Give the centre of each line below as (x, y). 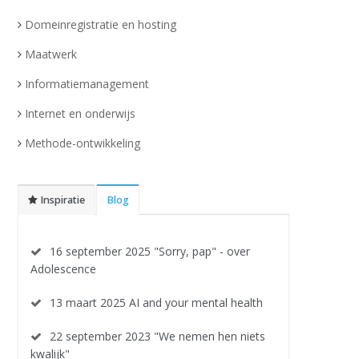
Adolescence (63, 269)
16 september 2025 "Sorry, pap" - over (150, 251)
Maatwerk (51, 54)
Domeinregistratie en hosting (101, 24)
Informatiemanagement (87, 84)
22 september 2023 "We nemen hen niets (157, 336)
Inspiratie (61, 200)
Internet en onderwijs (80, 113)
